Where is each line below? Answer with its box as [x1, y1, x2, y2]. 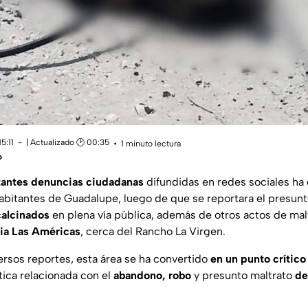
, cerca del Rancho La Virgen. [80, 225, 225, 239]
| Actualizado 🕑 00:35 [26, 137, 109, 148]
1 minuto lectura [121, 138, 181, 148]
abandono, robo [113, 269, 191, 283]
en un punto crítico [210, 252, 306, 266]
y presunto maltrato [191, 269, 295, 283]
